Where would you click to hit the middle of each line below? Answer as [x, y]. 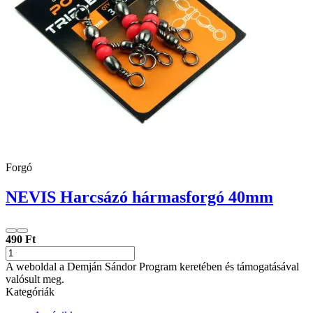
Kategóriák [30, 291]
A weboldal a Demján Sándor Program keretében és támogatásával [152, 266]
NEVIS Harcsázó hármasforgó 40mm [139, 197]
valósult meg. [35, 279]
